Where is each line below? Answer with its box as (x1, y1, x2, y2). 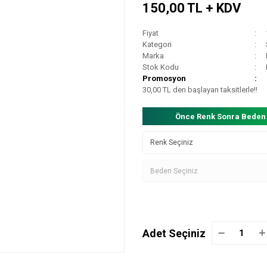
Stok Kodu (142, 63, 179, 72)
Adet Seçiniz (142, 226, 206, 240)
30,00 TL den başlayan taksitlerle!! (142, 85, 257, 94)
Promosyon (142, 74, 186, 83)
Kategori (142, 40, 172, 49)
